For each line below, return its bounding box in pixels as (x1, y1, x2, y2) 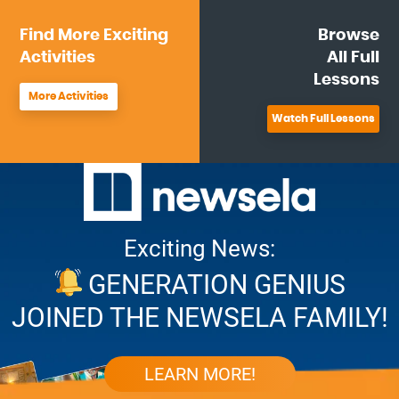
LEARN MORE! (143, 362, 256, 385)
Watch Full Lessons (271, 113, 375, 125)
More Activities (28, 91, 110, 102)
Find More (20, 28, 101, 45)
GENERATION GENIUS (88, 268, 346, 300)
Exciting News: (124, 234, 275, 262)
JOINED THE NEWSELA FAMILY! (11, 301, 388, 333)
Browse (317, 28, 379, 45)
